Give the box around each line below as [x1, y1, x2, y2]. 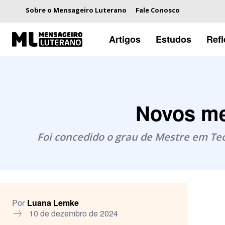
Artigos [108, 32, 141, 46]
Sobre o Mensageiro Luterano [26, 6, 127, 15]
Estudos [155, 32, 191, 46]
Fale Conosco [136, 6, 180, 15]
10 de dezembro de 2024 [29, 207, 118, 219]
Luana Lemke [27, 196, 79, 208]
